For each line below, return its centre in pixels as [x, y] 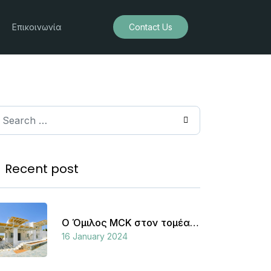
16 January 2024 [94, 236]
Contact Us [151, 27]
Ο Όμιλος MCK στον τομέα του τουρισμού [194, 223]
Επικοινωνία [37, 27]
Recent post [41, 169]
